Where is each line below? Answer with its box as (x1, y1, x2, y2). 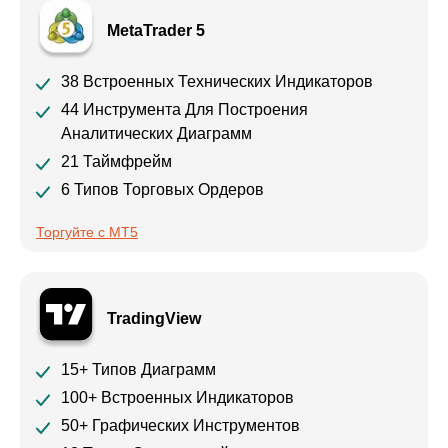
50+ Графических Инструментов (61, 417, 300, 435)
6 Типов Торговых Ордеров (61, 181, 264, 199)
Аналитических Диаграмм (61, 125, 252, 143)
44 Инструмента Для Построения (61, 101, 308, 119)
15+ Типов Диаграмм (61, 361, 216, 379)
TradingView (107, 309, 201, 327)
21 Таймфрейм (61, 153, 172, 171)
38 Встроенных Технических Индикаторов (61, 73, 373, 91)
